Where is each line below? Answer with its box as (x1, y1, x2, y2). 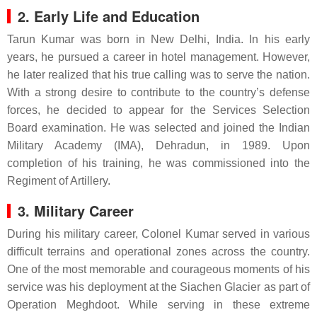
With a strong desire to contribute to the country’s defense (7, 86, 310, 98)
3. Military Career (18, 200, 134, 221)
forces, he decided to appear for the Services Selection (7, 104, 310, 116)
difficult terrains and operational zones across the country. (7, 246, 310, 258)
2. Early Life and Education (18, 6, 200, 26)
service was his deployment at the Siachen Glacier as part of (7, 281, 310, 293)
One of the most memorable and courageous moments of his (7, 263, 310, 275)
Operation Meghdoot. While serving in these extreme (7, 299, 310, 311)
